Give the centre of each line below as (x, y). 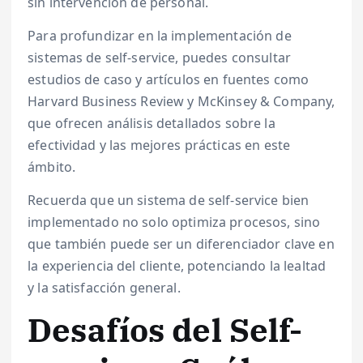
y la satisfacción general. (104, 288)
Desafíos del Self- (165, 330)
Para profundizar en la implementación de (160, 35)
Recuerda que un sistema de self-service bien (169, 201)
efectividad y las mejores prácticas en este (159, 145)
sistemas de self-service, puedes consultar (159, 57)
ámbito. (52, 167)
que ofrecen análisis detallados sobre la (152, 123)
